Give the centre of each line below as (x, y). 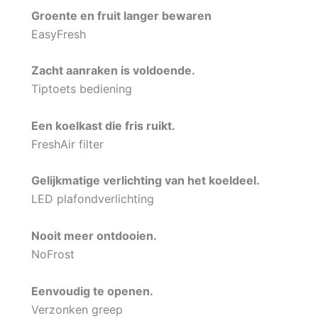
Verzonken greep (77, 309)
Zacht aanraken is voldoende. (113, 71)
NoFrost (53, 254)
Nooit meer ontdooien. (94, 236)
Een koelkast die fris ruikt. (103, 125)
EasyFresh (59, 34)
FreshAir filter (67, 144)
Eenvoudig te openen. (92, 291)
